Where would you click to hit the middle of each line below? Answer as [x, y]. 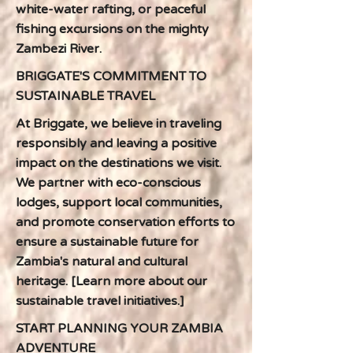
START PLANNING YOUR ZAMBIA [119, 329]
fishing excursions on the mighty [112, 29]
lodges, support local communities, [119, 203]
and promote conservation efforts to [125, 222]
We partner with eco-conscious [108, 183]
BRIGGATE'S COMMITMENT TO [111, 76]
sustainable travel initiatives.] [100, 301]
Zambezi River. [59, 49]
